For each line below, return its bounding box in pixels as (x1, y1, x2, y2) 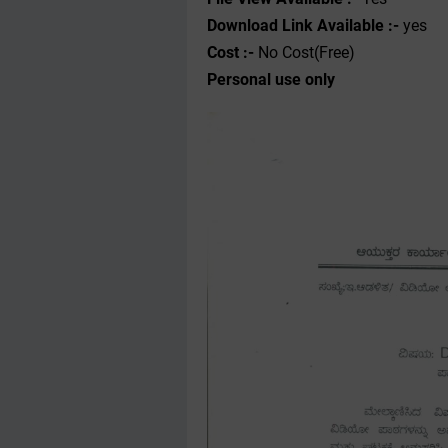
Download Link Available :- (207, 16, 399, 35)
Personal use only (207, 70, 335, 89)
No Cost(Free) (258, 43, 355, 62)
